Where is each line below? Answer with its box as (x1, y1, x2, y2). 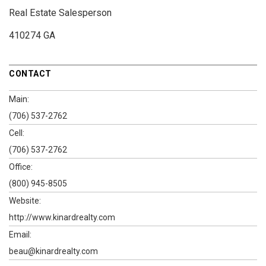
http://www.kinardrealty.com (9, 213, 115, 223)
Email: (9, 230, 31, 240)
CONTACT (9, 69, 52, 79)
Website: (9, 196, 41, 206)
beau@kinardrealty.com (9, 246, 98, 256)
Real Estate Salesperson (9, 7, 112, 19)
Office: (9, 162, 33, 172)
